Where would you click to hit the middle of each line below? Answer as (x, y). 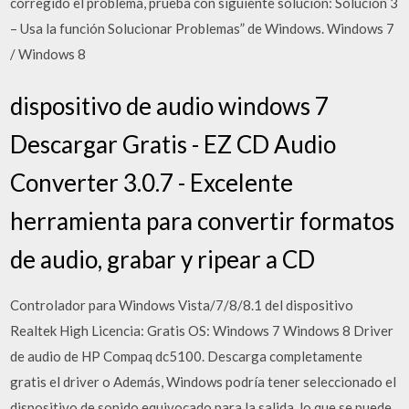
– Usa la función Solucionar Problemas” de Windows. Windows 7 (203, 28)
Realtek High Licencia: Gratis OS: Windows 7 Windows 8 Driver (202, 330)
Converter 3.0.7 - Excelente (152, 183)
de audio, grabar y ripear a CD (163, 259)
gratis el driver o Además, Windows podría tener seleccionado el (204, 382)
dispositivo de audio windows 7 (170, 106)
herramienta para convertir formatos (203, 221)
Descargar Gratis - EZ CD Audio (173, 144)
